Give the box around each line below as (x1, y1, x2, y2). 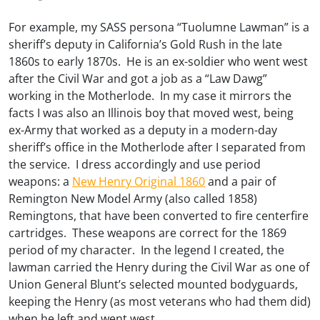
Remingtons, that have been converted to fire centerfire (9, 207, 309, 224)
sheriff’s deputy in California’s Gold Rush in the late (9, 36, 282, 52)
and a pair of (205, 173, 276, 189)
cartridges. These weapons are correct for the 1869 (9, 224, 286, 241)
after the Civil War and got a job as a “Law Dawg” (9, 70, 267, 86)
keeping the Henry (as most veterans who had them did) (9, 293, 311, 309)
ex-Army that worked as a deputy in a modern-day (9, 121, 277, 138)
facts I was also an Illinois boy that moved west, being (9, 104, 294, 121)
